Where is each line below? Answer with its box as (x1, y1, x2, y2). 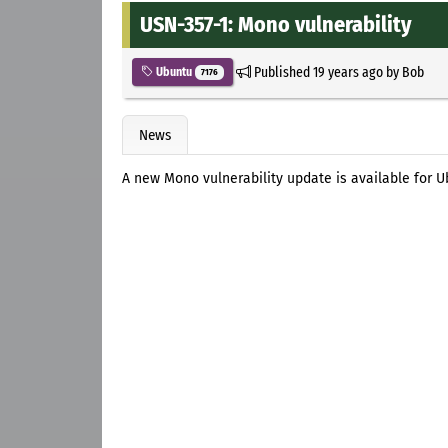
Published (250, 62, 313, 81)
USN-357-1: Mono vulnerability (140, 10, 411, 38)
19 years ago (312, 62, 383, 81)
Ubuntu (153, 64, 195, 79)
